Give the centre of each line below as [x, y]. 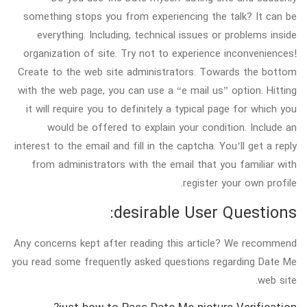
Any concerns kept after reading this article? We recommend [155, 243]
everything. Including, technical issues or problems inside [167, 35]
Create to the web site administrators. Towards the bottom [157, 72]
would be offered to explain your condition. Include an [172, 127]
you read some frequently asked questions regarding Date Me [154, 261]
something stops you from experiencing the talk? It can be [160, 16]
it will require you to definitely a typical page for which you [161, 109]
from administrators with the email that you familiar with [164, 164]
